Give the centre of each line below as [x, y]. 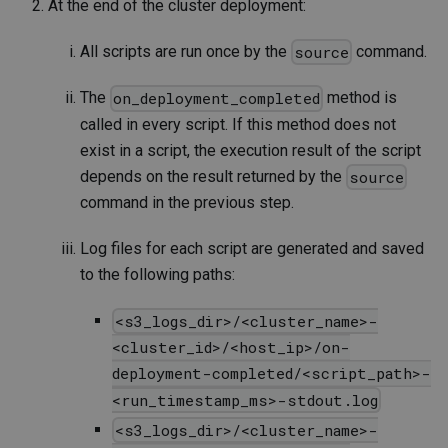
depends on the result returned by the [213, 176]
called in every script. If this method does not [238, 124]
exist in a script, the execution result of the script [250, 150]
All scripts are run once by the [185, 51]
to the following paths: [157, 274]
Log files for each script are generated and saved [252, 248]
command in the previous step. [187, 202]
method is [360, 98]
